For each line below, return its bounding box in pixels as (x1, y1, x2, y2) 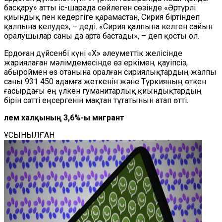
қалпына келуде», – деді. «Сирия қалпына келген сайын (4, 22, 213, 31)
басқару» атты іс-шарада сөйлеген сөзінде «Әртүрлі (4, 3, 196, 12)
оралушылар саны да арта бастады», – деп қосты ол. (4, 31, 199, 41)
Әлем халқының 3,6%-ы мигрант (4, 113, 124, 122)
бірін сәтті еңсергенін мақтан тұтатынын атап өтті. (4, 96, 188, 105)
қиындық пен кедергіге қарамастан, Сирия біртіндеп (4, 12, 200, 22)
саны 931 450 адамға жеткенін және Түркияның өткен (4, 77, 206, 86)
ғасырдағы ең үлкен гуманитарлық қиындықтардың (4, 86, 202, 96)
